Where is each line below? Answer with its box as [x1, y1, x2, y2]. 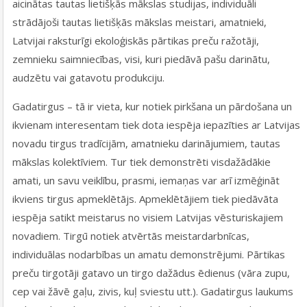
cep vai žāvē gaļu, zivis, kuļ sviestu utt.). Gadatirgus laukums [12, 284, 294, 298]
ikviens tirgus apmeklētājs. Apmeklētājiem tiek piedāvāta [12, 191, 279, 206]
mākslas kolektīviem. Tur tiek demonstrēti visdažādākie [12, 154, 271, 169]
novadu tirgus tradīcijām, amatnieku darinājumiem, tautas [12, 136, 281, 150]
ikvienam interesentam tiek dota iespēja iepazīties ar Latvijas [12, 117, 301, 132]
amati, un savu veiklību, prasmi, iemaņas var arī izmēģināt [12, 173, 280, 187]
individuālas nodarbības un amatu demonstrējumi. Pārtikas [12, 247, 286, 261]
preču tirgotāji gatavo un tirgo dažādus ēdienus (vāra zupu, [12, 265, 291, 280]
